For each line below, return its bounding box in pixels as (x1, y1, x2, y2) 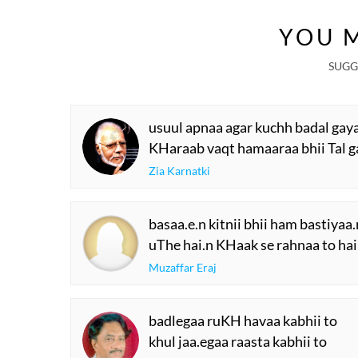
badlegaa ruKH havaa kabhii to (149, 312, 337, 329)
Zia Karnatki (149, 164, 210, 177)
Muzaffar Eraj (149, 261, 217, 274)
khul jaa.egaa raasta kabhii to (149, 332, 327, 350)
